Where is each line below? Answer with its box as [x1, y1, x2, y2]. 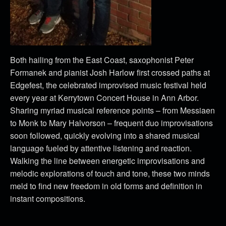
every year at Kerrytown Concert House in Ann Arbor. [10, 91, 199, 103]
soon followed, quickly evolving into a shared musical [10, 129, 200, 141]
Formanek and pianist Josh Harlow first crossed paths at [10, 66, 210, 78]
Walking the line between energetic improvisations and [10, 154, 205, 166]
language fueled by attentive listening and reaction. [10, 142, 192, 154]
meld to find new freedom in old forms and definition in [10, 180, 202, 192]
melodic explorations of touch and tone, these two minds [10, 167, 210, 179]
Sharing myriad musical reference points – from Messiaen [10, 104, 215, 116]
